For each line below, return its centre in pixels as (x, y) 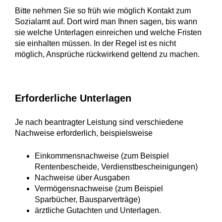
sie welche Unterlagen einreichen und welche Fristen (108, 32)
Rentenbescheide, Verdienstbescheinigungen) (116, 167)
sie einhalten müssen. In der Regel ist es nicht (95, 43)
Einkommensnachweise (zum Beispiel (102, 156)
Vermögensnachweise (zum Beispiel (99, 189)
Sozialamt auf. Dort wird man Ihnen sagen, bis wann (106, 22)
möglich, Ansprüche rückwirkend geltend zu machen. (107, 54)
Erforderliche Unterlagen (73, 98)
